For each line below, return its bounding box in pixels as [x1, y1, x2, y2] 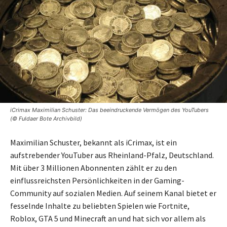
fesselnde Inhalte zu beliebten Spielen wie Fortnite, [10, 200, 190, 211]
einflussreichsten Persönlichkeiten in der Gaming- [10, 175, 184, 185]
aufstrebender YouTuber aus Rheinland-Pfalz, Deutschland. [10, 149, 214, 160]
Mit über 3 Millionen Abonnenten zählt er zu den [10, 162, 177, 173]
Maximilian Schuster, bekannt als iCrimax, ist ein [10, 137, 177, 147]
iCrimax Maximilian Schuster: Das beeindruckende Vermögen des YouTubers [10, 106, 209, 113]
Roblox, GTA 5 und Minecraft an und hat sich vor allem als [10, 213, 206, 223]
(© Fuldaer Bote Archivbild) [10, 115, 82, 122]
